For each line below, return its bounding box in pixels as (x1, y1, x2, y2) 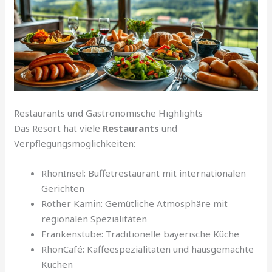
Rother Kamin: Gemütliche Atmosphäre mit (41, 197, 228, 210)
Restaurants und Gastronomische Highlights (14, 107, 203, 120)
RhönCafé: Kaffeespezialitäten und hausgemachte (41, 243, 254, 256)
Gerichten (41, 182, 85, 195)
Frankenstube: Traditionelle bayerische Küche (41, 228, 240, 240)
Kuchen (41, 258, 73, 271)
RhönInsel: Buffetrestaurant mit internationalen (41, 167, 246, 180)
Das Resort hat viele (14, 122, 103, 135)
